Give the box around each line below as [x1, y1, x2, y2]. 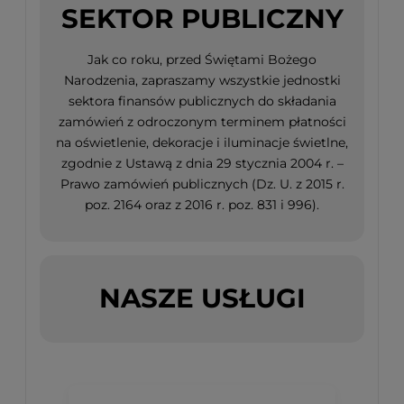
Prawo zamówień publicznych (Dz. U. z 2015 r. [60, 176, 344, 193]
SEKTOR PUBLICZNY [60, 3, 344, 35]
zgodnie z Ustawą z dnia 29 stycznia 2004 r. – [60, 155, 344, 172]
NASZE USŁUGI [98, 281, 306, 314]
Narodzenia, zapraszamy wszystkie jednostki [63, 72, 341, 89]
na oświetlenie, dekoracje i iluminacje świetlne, [56, 134, 348, 151]
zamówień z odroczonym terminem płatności [58, 114, 346, 131]
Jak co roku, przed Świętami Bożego [87, 51, 317, 69]
